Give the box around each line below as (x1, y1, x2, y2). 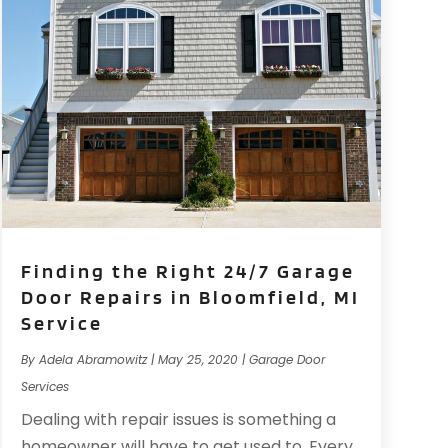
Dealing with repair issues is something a (20, 408, 336, 432)
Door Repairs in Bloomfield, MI (20, 285, 360, 310)
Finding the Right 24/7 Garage (20, 259, 355, 284)
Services (20, 378, 69, 396)
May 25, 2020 (157, 351, 238, 369)
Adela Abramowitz (38, 351, 147, 369)
